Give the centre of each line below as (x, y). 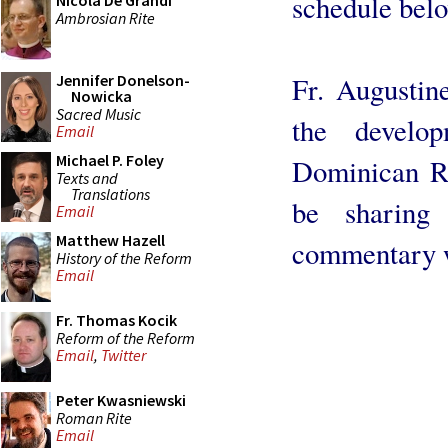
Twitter (123, 355)
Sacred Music (98, 113)
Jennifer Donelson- (123, 80)
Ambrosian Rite (105, 17)
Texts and (87, 177)
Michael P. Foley (110, 160)
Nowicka (101, 96)
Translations (110, 193)
